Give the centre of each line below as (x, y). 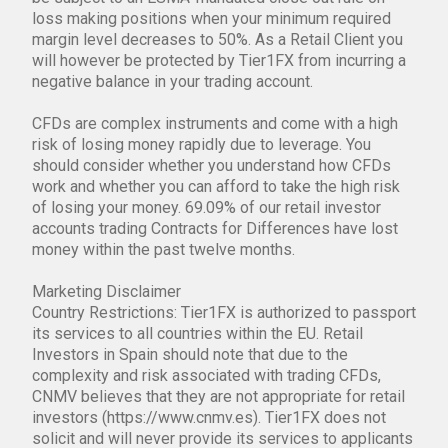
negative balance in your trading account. (172, 81)
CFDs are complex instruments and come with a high (215, 123)
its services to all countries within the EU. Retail (197, 333)
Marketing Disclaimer (106, 291)
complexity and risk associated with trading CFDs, (206, 375)
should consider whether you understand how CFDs (211, 165)
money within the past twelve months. (163, 249)
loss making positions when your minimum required (211, 18)
